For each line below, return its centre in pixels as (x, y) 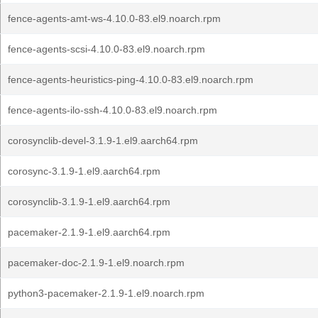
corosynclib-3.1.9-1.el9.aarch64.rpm (89, 202)
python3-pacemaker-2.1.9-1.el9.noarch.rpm (106, 293)
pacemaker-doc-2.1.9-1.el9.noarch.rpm (96, 263)
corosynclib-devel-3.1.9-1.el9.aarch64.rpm (103, 141)
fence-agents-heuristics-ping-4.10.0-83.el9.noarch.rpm (131, 79)
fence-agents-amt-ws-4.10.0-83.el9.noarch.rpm (114, 18)
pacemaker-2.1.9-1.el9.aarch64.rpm (89, 232)
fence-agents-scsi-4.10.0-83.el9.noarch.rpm (106, 49)
